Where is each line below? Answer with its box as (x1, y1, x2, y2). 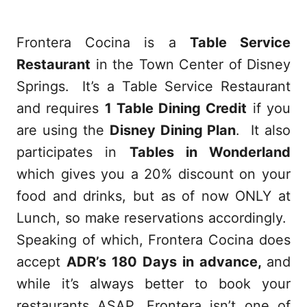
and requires (16, 99, 105, 116)
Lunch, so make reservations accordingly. (16, 209, 291, 226)
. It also (236, 121, 291, 138)
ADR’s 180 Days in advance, (66, 253, 267, 270)
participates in (16, 143, 130, 160)
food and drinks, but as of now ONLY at (16, 187, 291, 204)
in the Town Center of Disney (90, 56, 291, 73)
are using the (16, 121, 110, 138)
